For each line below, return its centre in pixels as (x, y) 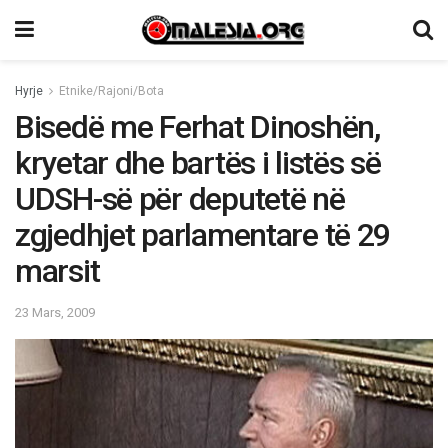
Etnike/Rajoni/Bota (111, 91)
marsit (57, 271)
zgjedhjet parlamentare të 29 (203, 235)
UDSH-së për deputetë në (180, 199)
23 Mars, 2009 (55, 312)
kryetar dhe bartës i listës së (198, 163)
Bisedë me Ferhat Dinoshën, (197, 127)
